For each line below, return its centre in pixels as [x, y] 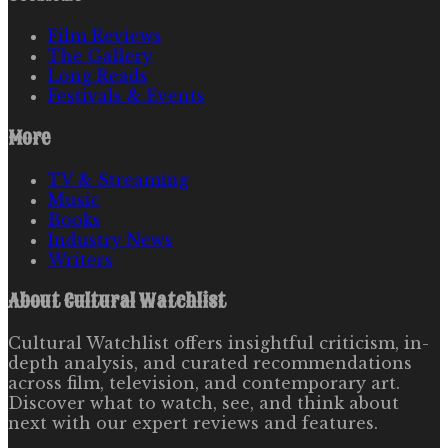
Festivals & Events [126, 96]
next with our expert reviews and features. [193, 423]
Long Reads [98, 76]
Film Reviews [105, 36]
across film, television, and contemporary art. [204, 383]
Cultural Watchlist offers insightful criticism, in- [218, 343]
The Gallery [100, 56]
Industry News [110, 239]
